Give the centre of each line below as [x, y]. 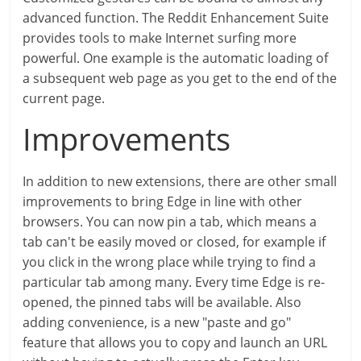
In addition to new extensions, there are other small [180, 181]
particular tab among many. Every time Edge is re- [174, 282]
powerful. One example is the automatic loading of [176, 58]
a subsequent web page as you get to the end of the [180, 78]
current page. [64, 98]
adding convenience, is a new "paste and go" [157, 322]
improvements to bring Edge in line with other [163, 201]
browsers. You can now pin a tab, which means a [170, 222]
